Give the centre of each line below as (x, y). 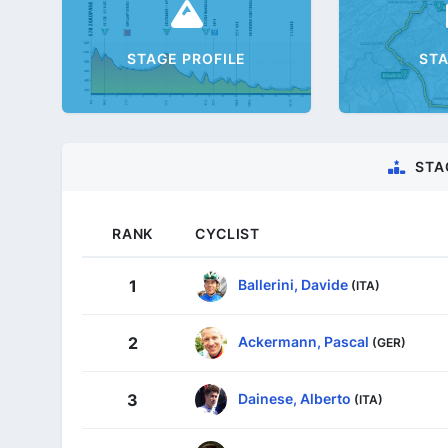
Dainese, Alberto (294, 398)
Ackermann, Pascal (303, 341)
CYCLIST (228, 233)
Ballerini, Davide (293, 284)
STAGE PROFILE (186, 59)
